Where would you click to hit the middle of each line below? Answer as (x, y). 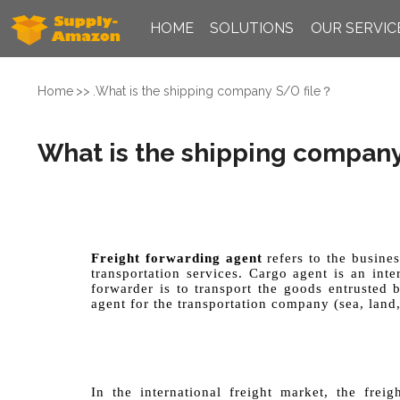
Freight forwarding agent (177, 258)
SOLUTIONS (252, 28)
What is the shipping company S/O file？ (214, 91)
